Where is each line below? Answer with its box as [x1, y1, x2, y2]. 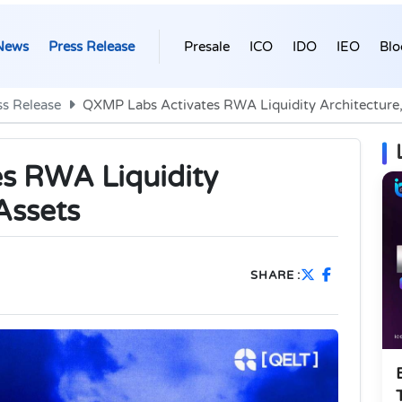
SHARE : [250, 267, 301, 283]
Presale [184, 38, 230, 55]
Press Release [48, 38, 135, 55]
